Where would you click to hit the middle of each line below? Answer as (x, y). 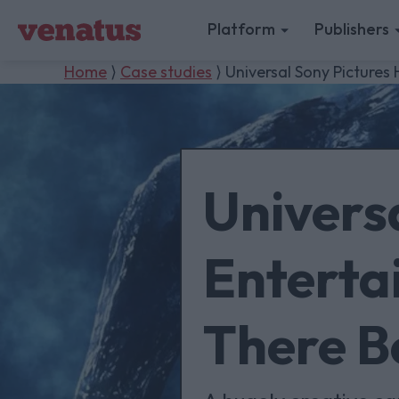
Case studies (166, 72)
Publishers (352, 29)
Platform (242, 29)
